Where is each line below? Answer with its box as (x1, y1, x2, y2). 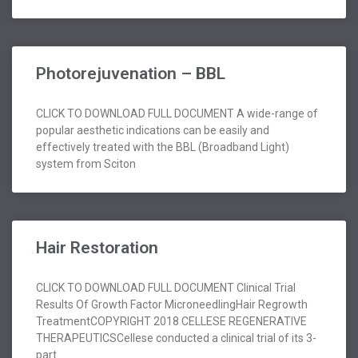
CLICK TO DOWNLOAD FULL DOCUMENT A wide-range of (36, 107, 318, 121)
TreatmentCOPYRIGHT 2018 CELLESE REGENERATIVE (36, 315, 307, 328)
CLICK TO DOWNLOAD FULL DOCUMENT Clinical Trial (36, 281, 296, 295)
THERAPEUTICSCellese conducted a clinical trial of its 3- (36, 332, 316, 345)
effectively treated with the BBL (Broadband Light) (36, 141, 289, 154)
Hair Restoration (36, 238, 158, 258)
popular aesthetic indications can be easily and (36, 124, 269, 137)
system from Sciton (36, 157, 136, 171)
